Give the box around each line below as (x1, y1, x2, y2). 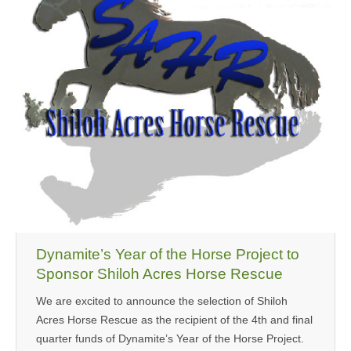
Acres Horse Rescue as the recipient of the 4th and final (36, 313, 313, 326)
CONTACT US (132, 52, 201, 67)
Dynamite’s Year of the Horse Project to (36, 246, 299, 262)
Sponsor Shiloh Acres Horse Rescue (36, 266, 283, 282)
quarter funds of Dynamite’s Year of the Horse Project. (36, 332, 304, 345)
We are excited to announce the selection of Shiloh (36, 295, 288, 307)
